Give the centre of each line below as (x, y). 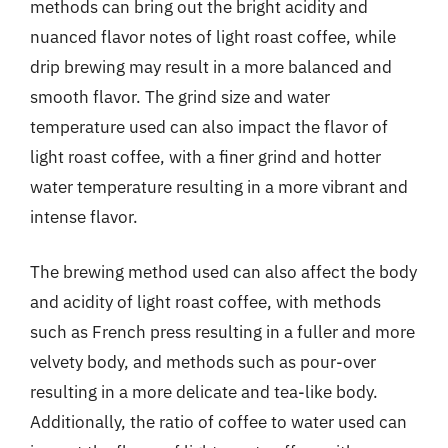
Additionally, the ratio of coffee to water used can (218, 422)
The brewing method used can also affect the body (223, 272)
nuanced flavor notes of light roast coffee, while (213, 36)
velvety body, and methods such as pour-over (203, 362)
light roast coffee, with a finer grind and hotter (205, 156)
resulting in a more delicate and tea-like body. (204, 392)
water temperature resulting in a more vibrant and (219, 186)
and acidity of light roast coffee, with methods (205, 302)
